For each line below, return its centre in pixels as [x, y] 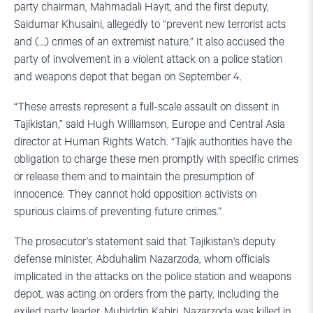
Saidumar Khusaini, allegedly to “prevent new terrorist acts [150, 25]
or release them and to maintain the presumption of [134, 177]
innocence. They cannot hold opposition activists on [136, 195]
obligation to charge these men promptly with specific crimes [156, 160]
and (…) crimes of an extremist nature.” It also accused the [149, 43]
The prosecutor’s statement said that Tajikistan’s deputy [145, 242]
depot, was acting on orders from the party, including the [146, 295]
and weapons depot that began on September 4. [128, 78]
